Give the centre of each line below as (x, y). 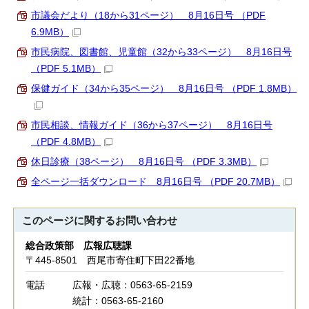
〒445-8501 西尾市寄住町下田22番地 (110, 260)
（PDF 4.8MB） (66, 142)
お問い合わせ (147, 221)
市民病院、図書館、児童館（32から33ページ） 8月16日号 (161, 52)
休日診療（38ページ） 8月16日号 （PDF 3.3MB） (144, 162)
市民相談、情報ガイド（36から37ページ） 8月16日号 (152, 125)
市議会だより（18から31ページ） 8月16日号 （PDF (148, 16)
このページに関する (69, 221)
